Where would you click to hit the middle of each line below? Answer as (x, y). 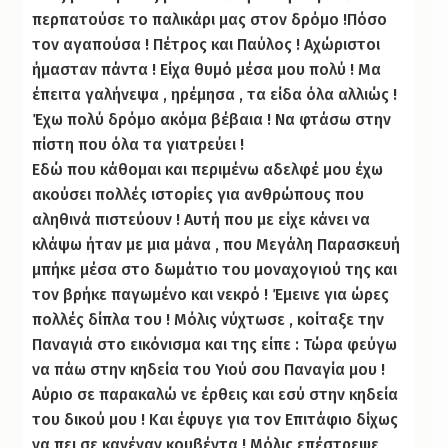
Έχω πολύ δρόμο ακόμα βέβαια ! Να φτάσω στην (212, 119)
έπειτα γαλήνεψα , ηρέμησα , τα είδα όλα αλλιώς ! (215, 94)
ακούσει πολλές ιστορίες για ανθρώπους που (198, 194)
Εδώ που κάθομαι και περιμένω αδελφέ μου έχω (208, 169)
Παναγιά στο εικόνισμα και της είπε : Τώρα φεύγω (215, 344)
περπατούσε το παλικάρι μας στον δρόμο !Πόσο (210, 19)
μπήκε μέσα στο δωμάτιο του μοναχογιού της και (215, 269)
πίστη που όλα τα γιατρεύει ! (138, 144)
